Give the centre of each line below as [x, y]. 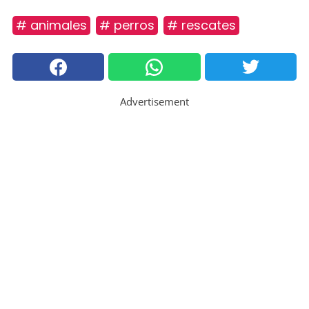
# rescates [201, 26]
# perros [127, 26]
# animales [51, 26]
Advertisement [154, 102]
